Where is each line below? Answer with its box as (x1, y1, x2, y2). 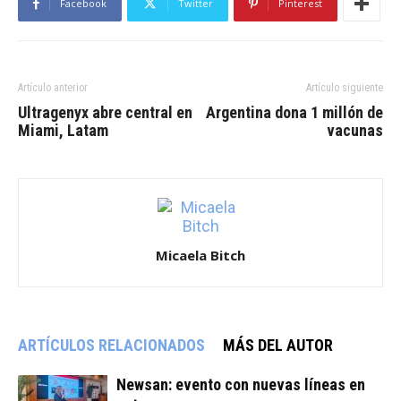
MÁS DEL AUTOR (223, 336, 333, 355)
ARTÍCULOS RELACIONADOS (18, 336, 205, 355)
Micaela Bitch (156, 246, 245, 265)
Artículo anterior (18, 81, 88, 95)
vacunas (327, 121, 383, 141)
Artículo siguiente (306, 81, 383, 95)
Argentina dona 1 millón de (206, 103, 383, 123)
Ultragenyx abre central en (18, 103, 192, 123)
